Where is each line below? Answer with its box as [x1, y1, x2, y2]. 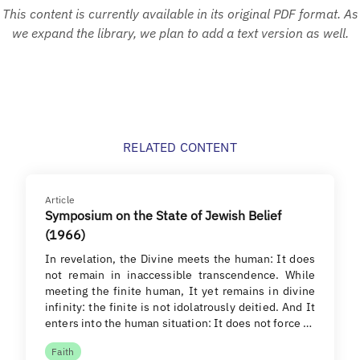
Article [45, 193, 76, 206]
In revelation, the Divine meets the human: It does [45, 251, 315, 266]
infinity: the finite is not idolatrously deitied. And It [45, 299, 315, 314]
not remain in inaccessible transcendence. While [45, 267, 315, 282]
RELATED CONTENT [123, 138, 237, 155]
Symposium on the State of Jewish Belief [45, 207, 281, 223]
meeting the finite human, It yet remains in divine [45, 283, 315, 298]
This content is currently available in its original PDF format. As [2, 5, 358, 22]
